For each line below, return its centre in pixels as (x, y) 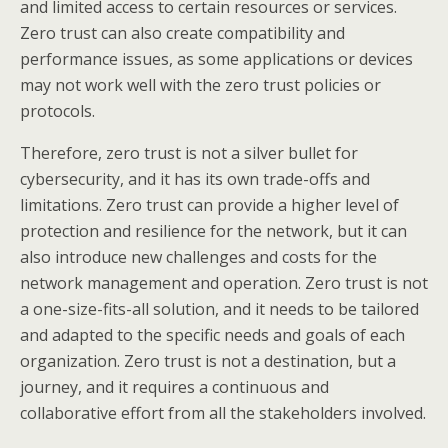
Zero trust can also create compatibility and (182, 33)
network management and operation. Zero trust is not (224, 283)
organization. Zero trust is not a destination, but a (208, 361)
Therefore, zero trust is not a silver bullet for (189, 153)
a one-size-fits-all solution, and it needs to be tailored (219, 309)
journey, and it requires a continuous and (174, 387)
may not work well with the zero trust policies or (200, 85)
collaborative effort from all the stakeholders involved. (223, 413)
